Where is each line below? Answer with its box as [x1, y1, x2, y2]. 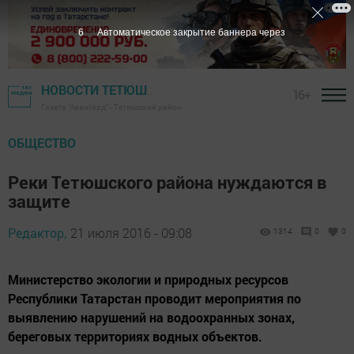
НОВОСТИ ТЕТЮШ [41, 81, 147, 99]
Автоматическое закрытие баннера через [96, 27, 285, 38]
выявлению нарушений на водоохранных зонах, [8, 309, 295, 326]
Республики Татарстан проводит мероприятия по [8, 290, 301, 307]
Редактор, [8, 224, 66, 242]
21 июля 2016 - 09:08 [70, 224, 192, 242]
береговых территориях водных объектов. [8, 328, 262, 345]
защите [8, 190, 70, 213]
